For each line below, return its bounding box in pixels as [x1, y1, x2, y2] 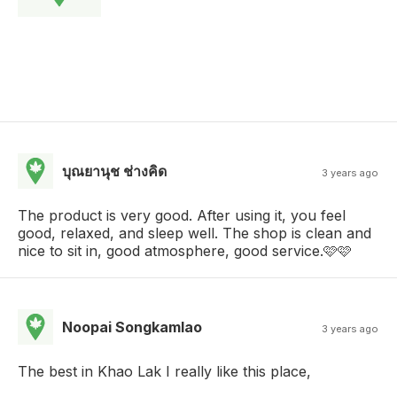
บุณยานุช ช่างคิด [62, 161, 167, 180]
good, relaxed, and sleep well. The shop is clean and [18, 223, 371, 242]
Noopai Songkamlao [62, 317, 202, 336]
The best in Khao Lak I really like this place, [18, 362, 311, 380]
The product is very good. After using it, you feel [18, 206, 346, 224]
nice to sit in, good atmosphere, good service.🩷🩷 [18, 241, 352, 260]
